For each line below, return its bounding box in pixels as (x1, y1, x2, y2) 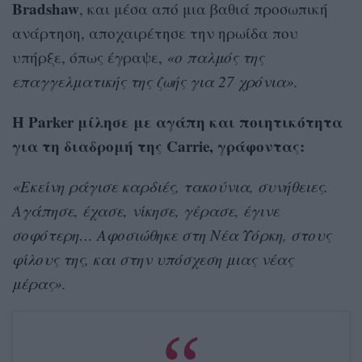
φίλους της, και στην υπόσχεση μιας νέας (12, 248, 293, 269)
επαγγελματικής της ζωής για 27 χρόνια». (12, 70, 298, 91)
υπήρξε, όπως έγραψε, (12, 46, 166, 67)
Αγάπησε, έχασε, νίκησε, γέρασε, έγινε (12, 200, 280, 221)
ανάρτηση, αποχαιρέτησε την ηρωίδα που (12, 22, 298, 43)
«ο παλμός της (166, 46, 264, 67)
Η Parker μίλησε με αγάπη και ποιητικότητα (12, 110, 343, 133)
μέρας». (12, 272, 66, 293)
